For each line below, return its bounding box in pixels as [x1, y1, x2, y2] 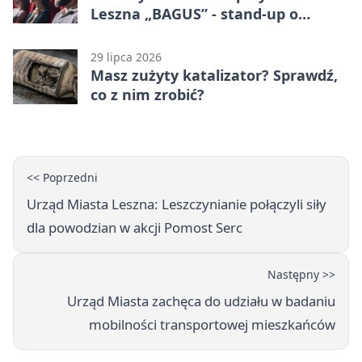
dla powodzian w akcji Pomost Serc [27, 217, 242, 237]
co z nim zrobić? [90, 84, 204, 104]
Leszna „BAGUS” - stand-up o [90, 3, 298, 23]
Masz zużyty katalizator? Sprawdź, [90, 65, 338, 85]
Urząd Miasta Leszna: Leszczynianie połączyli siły [27, 194, 326, 213]
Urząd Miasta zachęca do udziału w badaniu [67, 291, 335, 310]
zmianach [90, 23, 161, 43]
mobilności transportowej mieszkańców [89, 314, 335, 334]
